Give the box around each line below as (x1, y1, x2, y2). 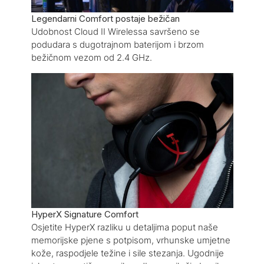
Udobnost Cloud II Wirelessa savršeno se (31, 25, 200, 37)
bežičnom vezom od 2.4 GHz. (31, 51, 152, 63)
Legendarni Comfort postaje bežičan (31, 12, 180, 24)
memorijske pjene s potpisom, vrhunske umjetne (31, 235, 230, 246)
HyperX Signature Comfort (31, 209, 138, 220)
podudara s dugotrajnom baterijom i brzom (31, 38, 204, 50)
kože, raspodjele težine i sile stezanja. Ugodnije (31, 247, 224, 259)
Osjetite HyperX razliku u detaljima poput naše (31, 222, 218, 233)
